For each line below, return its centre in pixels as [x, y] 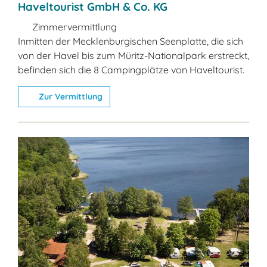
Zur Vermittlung [69, 96]
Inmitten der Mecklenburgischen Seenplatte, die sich [131, 41]
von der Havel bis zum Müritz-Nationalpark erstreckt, [133, 55]
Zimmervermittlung [73, 27]
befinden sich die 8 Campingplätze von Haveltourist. [131, 69]
